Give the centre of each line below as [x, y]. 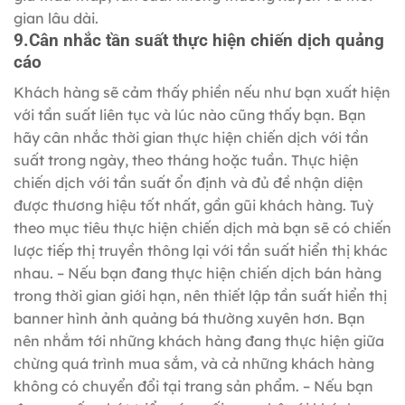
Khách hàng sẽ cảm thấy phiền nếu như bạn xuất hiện [202, 93]
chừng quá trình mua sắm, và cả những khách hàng [194, 364]
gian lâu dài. [56, 18]
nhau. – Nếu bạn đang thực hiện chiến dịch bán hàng [198, 273]
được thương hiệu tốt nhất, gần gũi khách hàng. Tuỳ [193, 206]
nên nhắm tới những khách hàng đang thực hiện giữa [199, 341]
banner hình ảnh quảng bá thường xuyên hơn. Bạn [189, 319]
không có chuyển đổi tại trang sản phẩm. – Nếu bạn [193, 386]
